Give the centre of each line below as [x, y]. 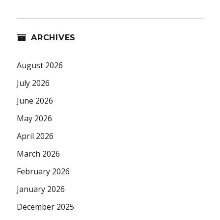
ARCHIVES [54, 38]
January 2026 [41, 189]
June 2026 [35, 101]
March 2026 [39, 154]
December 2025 [46, 207]
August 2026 [40, 66]
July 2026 [33, 83]
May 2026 [35, 119]
